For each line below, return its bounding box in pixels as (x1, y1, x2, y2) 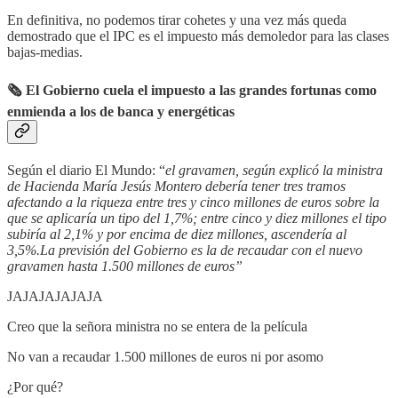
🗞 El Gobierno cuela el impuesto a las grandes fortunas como (7, 82, 377, 98)
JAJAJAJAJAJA (7, 288, 103, 304)
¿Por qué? (7, 378, 63, 394)
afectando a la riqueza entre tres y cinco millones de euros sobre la (7, 194, 379, 210)
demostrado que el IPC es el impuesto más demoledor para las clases (7, 28, 389, 44)
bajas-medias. (7, 44, 83, 60)
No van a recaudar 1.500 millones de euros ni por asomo (7, 348, 323, 364)
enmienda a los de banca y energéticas (7, 103, 235, 119)
